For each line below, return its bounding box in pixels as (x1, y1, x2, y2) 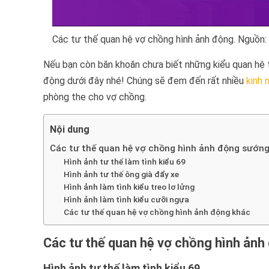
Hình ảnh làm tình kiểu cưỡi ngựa (63, 194, 189, 204)
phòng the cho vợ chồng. (43, 91, 147, 103)
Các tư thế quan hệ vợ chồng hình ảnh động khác (63, 207, 250, 217)
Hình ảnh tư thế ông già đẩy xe (63, 169, 179, 179)
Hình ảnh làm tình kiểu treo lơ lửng (63, 181, 195, 192)
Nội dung (50, 124, 89, 136)
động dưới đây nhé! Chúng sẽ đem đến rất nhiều (43, 74, 246, 86)
